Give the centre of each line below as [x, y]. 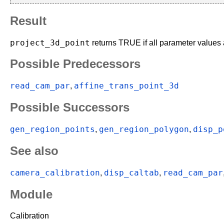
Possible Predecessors [75, 64]
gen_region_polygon [144, 129]
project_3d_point [50, 42]
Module [31, 194]
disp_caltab [131, 172]
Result [28, 20]
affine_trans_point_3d [126, 86]
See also [34, 151]
